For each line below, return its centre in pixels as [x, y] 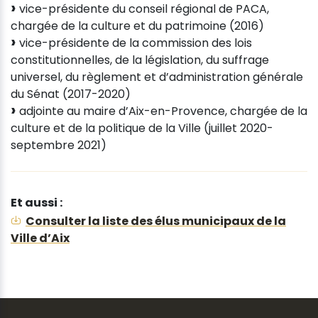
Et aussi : [37, 202]
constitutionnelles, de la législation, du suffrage [140, 60]
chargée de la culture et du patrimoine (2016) [137, 26]
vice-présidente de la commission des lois [134, 43]
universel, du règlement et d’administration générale [157, 77]
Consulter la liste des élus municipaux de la [156, 221]
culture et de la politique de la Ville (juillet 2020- [142, 128]
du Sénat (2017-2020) [71, 94]
